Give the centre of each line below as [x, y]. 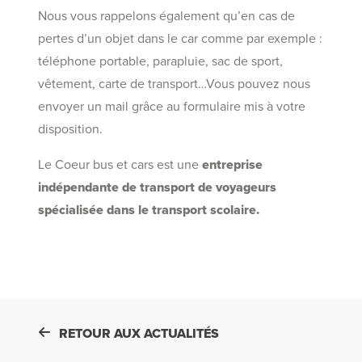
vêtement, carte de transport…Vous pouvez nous [175, 84]
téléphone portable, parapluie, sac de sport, [161, 62]
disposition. [71, 130]
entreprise [233, 165]
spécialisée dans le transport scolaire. [149, 210]
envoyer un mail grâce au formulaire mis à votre [172, 107]
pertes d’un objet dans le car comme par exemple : [181, 39]
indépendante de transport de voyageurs [158, 188]
